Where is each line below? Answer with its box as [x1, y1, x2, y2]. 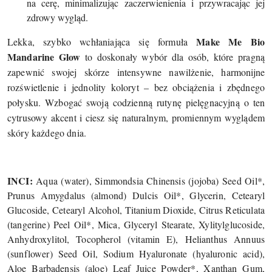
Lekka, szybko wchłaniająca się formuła [7, 35, 197, 48]
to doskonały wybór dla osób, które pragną [80, 50, 265, 63]
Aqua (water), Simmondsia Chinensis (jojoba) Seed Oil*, [32, 174, 265, 187]
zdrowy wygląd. [27, 10, 88, 24]
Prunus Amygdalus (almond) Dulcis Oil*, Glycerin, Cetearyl [7, 188, 265, 202]
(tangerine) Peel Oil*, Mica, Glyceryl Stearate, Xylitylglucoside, [7, 217, 265, 231]
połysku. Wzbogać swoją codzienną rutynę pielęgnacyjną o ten [7, 95, 265, 109]
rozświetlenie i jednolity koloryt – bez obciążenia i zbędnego [7, 80, 265, 93]
